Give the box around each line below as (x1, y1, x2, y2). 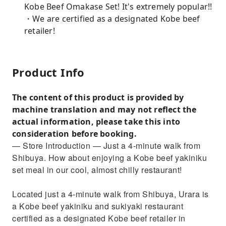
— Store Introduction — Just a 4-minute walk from (12, 140, 200, 151)
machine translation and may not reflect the (12, 104, 197, 115)
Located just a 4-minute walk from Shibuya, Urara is (12, 188, 209, 200)
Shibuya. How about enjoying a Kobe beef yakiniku (12, 152, 207, 163)
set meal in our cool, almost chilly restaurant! (12, 164, 182, 176)
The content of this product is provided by (12, 92, 184, 103)
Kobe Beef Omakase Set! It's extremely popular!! (24, 1, 212, 12)
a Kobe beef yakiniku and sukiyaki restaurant (12, 200, 183, 212)
